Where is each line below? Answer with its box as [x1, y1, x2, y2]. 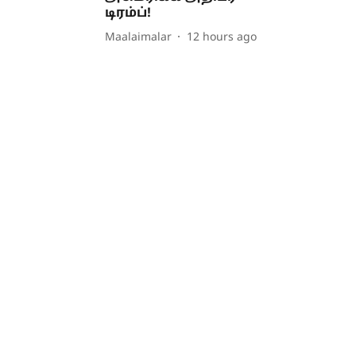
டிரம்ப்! [105, 6, 152, 21]
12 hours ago [187, 30, 257, 44]
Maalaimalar [105, 30, 172, 44]
